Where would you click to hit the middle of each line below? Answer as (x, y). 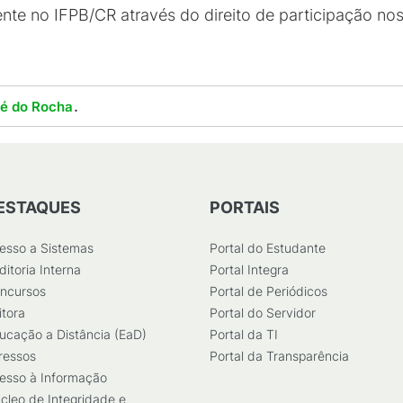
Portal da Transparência (279, 356)
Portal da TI (244, 334)
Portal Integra (249, 269)
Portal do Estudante (268, 248)
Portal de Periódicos (269, 291)
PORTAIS (245, 207)
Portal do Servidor (263, 313)
